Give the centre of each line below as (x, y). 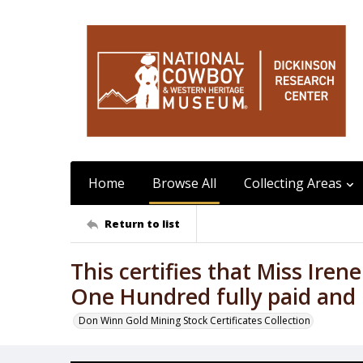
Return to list (142, 223)
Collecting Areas (293, 183)
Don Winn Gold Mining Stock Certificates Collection (194, 320)
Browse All (184, 183)
